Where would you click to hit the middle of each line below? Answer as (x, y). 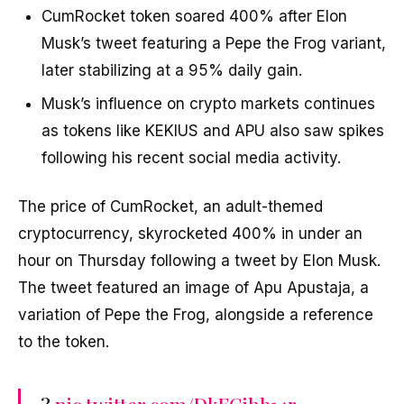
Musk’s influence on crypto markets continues (208, 103)
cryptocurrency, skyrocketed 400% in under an (190, 233)
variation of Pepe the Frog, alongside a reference (196, 314)
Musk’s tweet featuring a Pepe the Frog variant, (213, 43)
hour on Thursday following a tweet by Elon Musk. (199, 260)
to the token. (64, 341)
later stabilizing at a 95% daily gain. (171, 70)
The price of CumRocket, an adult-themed (170, 206)
